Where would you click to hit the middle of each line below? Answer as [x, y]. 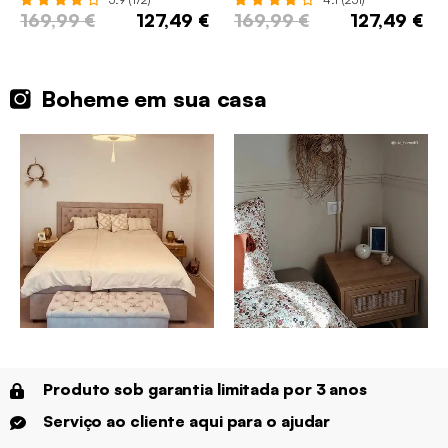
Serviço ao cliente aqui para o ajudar [187, 421]
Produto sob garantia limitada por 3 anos [205, 389]
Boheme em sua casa [154, 99]
